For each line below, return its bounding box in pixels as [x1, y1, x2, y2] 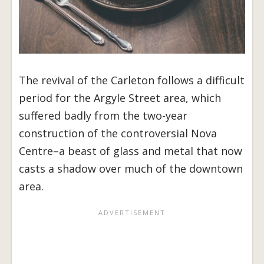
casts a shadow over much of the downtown [19, 161, 243, 176]
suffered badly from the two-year [19, 108, 187, 123]
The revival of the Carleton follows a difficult [19, 72, 245, 87]
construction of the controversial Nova [19, 126, 217, 140]
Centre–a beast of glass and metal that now [19, 143, 242, 158]
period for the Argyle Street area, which [19, 90, 221, 105]
